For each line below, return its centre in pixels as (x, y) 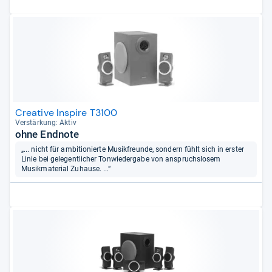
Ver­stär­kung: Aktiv (46, 122)
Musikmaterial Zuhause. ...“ (66, 169)
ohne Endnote (47, 134)
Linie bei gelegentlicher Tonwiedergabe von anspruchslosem (121, 159)
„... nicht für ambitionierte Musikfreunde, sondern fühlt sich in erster (133, 150)
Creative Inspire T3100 (66, 112)
